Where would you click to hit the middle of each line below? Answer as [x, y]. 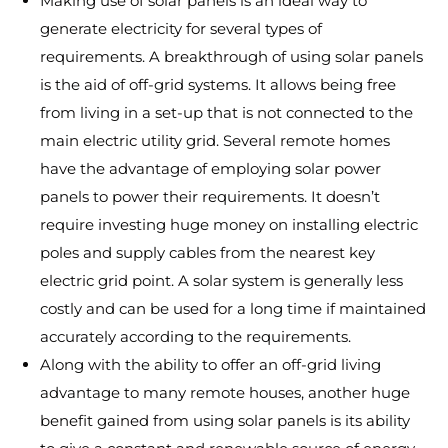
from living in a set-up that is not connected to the [226, 112]
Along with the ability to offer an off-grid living [210, 364]
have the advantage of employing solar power [210, 168]
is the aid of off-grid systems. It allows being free [218, 84]
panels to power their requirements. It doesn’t [210, 196]
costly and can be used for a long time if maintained [233, 308]
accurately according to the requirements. [195, 336]
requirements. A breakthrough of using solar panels [231, 56]
